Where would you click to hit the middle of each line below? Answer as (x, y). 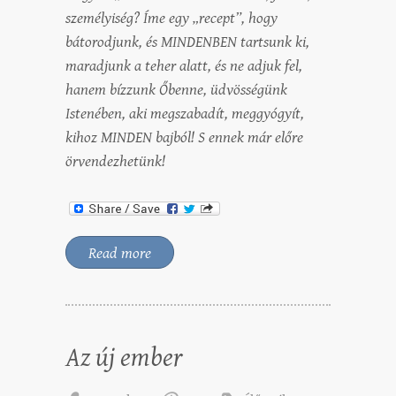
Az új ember (124, 358)
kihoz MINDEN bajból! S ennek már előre (184, 138)
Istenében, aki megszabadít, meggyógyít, (185, 114)
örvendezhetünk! (115, 162)
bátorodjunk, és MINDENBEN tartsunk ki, (187, 42)
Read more (120, 254)
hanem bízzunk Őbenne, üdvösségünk (176, 90)
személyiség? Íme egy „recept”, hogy (171, 19)
